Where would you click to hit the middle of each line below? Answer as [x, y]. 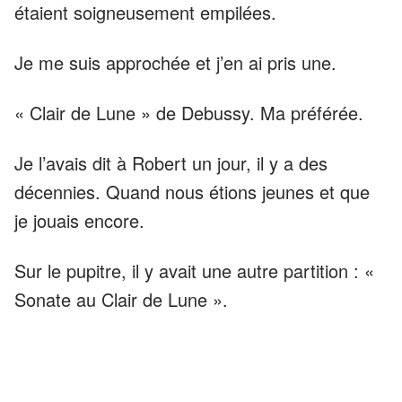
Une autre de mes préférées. [130, 349]
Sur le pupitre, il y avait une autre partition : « [194, 270]
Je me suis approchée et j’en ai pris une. [175, 62]
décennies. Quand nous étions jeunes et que [192, 191]
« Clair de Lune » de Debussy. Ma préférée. [189, 112]
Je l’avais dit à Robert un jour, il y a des [171, 162]
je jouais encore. [79, 220]
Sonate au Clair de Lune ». [121, 299]
